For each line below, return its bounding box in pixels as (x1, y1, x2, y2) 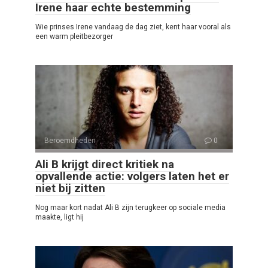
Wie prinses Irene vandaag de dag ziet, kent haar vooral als (35, 22, 231, 31)
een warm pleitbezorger (35, 32, 113, 41)
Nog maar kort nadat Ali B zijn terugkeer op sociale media (35, 203, 226, 212)
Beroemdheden (44, 136, 96, 145)
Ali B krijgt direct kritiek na (35, 157, 174, 171)
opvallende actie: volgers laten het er (35, 169, 229, 183)
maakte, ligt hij (35, 212, 84, 221)
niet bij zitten (35, 181, 105, 195)
